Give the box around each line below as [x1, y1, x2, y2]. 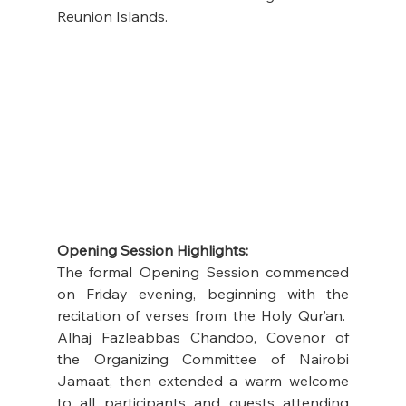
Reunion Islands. [56, 7, 168, 26]
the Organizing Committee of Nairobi [56, 349, 350, 368]
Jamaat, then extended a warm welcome [56, 371, 350, 390]
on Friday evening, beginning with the [56, 284, 350, 303]
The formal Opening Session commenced [56, 262, 350, 281]
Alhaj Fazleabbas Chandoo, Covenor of [56, 327, 350, 346]
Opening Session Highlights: [56, 240, 248, 259]
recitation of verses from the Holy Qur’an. [56, 305, 350, 324]
